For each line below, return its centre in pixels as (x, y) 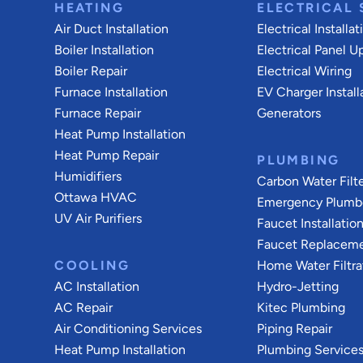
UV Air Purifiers (98, 218)
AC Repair (84, 307)
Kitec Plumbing (301, 307)
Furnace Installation (111, 92)
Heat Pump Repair (107, 155)
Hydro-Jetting (298, 286)
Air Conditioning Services (128, 329)
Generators (289, 113)
